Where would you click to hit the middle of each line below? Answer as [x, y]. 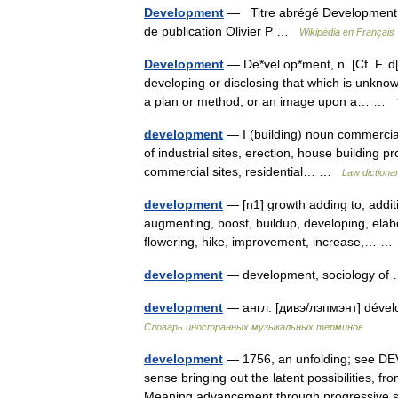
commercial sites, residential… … [243, 171]
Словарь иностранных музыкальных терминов [254, 327]
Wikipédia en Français [347, 32]
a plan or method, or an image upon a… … [270, 101]
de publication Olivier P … [222, 31]
